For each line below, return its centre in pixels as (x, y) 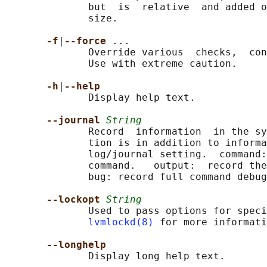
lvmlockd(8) (121, 222)
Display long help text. (115, 256)
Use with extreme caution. (121, 64)
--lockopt (76, 200)
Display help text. (100, 98)
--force (88, 41)
